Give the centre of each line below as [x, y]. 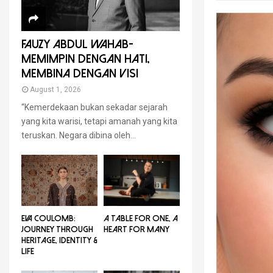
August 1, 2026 [55, 90]
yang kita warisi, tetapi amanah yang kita [99, 122]
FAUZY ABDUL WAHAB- [77, 44]
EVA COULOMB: [48, 218]
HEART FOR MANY [136, 229]
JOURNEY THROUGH [57, 229]
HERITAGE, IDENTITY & [59, 240]
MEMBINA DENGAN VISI [80, 74]
